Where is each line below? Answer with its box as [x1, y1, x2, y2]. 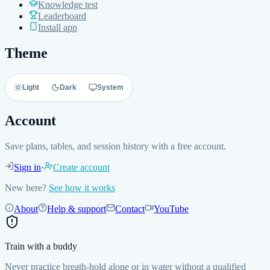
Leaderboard [38, 10, 86, 21]
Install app [38, 22, 77, 33]
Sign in [14, 162, 41, 173]
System [97, 83, 124, 92]
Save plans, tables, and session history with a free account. [5, 141, 226, 152]
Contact [115, 204, 145, 215]
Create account [53, 162, 110, 173]
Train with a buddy [5, 241, 77, 252]
